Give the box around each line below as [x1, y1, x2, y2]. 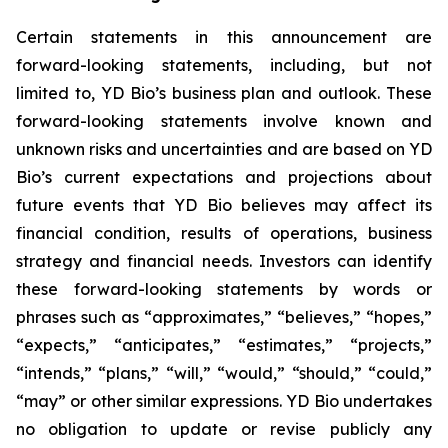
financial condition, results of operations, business [16, 223, 432, 243]
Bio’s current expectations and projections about [16, 167, 432, 187]
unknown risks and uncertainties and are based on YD [16, 139, 432, 159]
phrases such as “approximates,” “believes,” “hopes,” [16, 307, 432, 327]
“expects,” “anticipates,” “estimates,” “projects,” [16, 335, 432, 355]
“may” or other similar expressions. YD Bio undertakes [16, 391, 432, 411]
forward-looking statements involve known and [16, 111, 432, 131]
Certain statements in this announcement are [16, 27, 432, 47]
